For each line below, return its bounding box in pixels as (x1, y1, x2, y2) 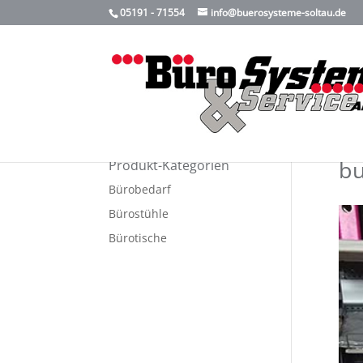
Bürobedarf (109, 181, 172, 197)
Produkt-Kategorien (109, 156, 230, 174)
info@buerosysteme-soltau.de (211, 6, 347, 19)
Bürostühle (109, 206, 169, 221)
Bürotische (109, 230, 168, 246)
